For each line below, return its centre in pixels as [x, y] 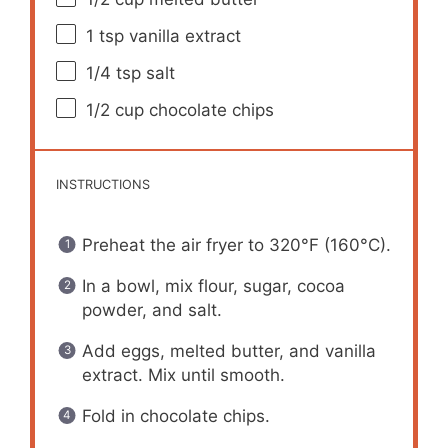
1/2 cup [115, 109]
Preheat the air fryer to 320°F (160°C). [236, 245]
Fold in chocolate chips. [175, 416]
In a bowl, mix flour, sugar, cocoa [213, 286]
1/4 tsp [114, 72]
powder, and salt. [151, 310]
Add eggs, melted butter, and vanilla [228, 351]
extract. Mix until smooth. [183, 375]
